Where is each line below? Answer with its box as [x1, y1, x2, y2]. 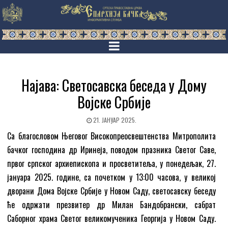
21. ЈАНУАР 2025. [92, 116, 136, 125]
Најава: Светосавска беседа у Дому [21, 75, 207, 96]
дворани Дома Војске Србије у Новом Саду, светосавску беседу [7, 185, 216, 197]
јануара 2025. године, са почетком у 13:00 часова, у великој [7, 171, 216, 184]
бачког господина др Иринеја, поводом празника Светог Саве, [7, 144, 216, 156]
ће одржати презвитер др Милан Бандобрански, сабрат [7, 198, 216, 211]
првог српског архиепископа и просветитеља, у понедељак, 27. [7, 157, 216, 170]
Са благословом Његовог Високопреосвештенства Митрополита [7, 130, 216, 142]
